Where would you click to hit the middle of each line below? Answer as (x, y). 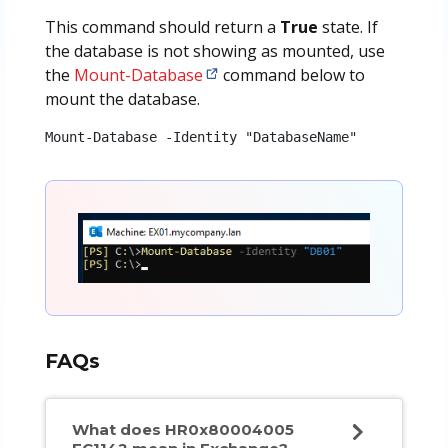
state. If (347, 26)
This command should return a (162, 26)
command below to (291, 74)
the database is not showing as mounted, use (214, 50)
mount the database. (122, 98)
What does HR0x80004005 (182, 430)
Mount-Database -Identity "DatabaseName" (200, 136)
